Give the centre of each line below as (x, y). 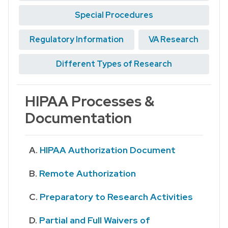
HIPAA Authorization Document (108, 150)
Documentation (78, 118)
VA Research (174, 40)
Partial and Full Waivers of (95, 220)
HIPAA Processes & (90, 102)
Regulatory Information (76, 40)
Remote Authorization (88, 174)
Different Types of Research (114, 64)
